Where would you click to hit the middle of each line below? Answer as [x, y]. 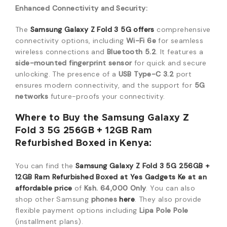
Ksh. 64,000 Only [115, 188]
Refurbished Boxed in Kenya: [84, 143]
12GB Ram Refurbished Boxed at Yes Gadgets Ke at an [111, 177]
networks [32, 96]
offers [143, 29]
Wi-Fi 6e [141, 41]
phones [104, 199]
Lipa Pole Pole [164, 210]
